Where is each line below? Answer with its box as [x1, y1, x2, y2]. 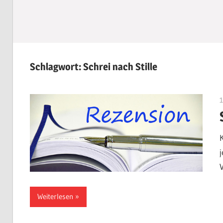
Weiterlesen [37, 192, 73, 202]
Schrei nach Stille [83, 61, 157, 73]
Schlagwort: [29, 61, 83, 73]
